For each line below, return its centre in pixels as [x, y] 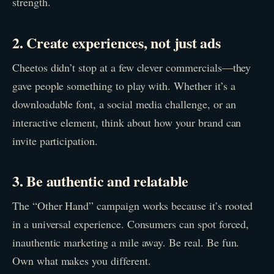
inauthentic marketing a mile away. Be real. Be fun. [126, 243]
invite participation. [55, 140]
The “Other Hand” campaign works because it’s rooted [133, 206]
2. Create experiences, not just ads [117, 42]
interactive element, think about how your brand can [127, 122]
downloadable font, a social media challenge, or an [124, 104]
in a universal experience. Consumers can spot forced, [131, 224]
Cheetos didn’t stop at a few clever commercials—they [132, 67]
